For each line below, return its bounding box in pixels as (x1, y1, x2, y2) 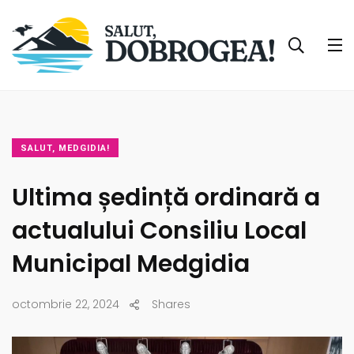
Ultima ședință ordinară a (12, 181, 320, 215)
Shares (152, 296, 190, 313)
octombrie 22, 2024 (12, 296, 119, 313)
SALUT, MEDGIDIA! (21, 143, 110, 154)
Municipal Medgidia (12, 247, 250, 281)
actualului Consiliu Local (12, 214, 307, 248)
